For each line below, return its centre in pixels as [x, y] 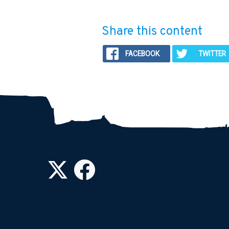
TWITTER [212, 54]
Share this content [152, 32]
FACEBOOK [143, 54]
